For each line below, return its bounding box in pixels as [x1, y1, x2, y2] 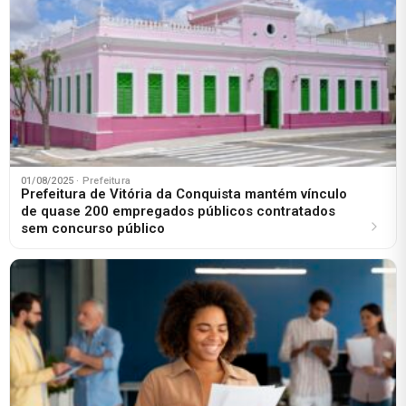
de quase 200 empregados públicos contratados [21, 202, 335, 219]
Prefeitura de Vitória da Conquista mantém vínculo [21, 185, 347, 202]
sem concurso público [21, 219, 165, 237]
